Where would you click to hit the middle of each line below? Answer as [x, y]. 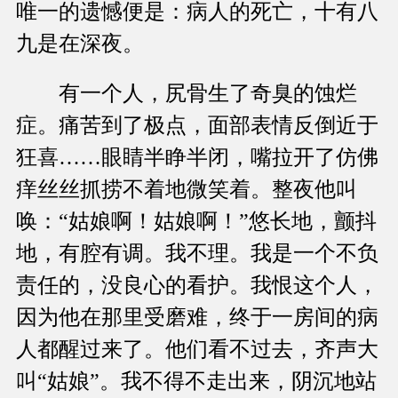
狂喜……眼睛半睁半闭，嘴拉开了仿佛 [197, 158]
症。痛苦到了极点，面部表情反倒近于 [197, 126]
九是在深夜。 [80, 44]
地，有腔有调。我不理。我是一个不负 [197, 254]
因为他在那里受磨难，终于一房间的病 [197, 318]
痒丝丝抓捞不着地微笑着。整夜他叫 [187, 190]
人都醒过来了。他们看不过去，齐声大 [197, 350]
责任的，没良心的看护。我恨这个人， [197, 286]
